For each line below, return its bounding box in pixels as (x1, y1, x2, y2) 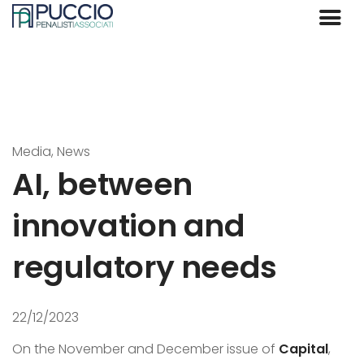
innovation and (12, 204, 245, 248)
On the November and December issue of (12, 340, 279, 359)
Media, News (12, 142, 90, 162)
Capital (279, 340, 328, 359)
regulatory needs (12, 245, 277, 289)
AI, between (12, 162, 193, 206)
